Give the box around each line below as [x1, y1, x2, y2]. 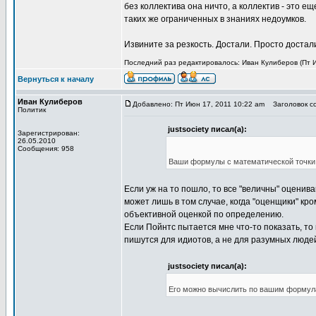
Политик [18, 106, 46, 114]
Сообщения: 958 [18, 145, 74, 152]
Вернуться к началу [18, 75, 94, 83]
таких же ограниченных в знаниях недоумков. [124, 14, 306, 24]
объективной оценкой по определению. [124, 209, 284, 219]
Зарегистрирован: [18, 129, 80, 137]
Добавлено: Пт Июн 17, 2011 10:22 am [133, 100, 265, 108]
